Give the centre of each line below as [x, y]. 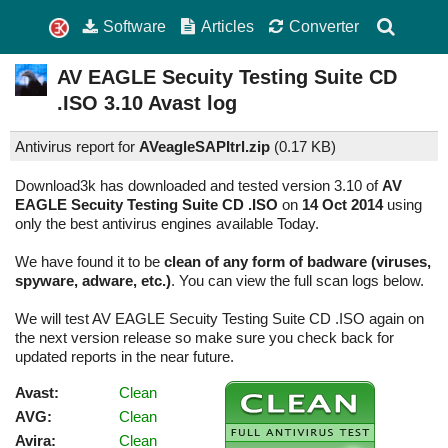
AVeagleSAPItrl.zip [204, 147]
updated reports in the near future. [124, 357]
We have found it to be [89, 262]
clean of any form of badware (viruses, [297, 262]
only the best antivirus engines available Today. [167, 224]
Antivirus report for [77, 147]
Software [135, 26]
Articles [228, 26]
